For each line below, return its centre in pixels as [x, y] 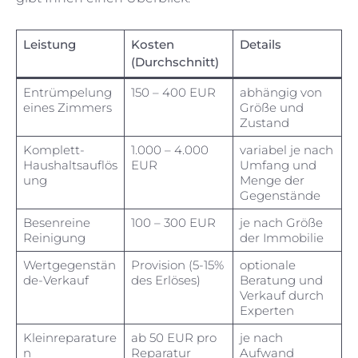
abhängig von [280, 92]
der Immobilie [281, 238]
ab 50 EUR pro [173, 338]
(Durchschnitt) [175, 62]
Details [260, 44]
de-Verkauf [56, 280]
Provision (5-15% [177, 265]
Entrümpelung [67, 92]
